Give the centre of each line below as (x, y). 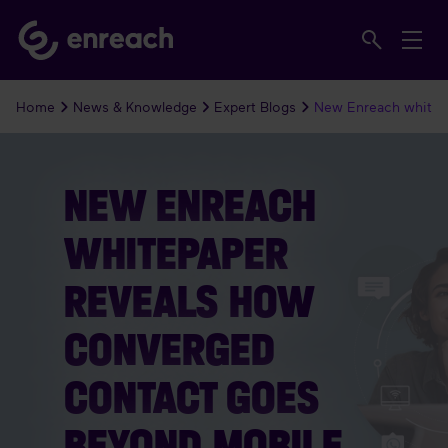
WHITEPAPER (176, 253)
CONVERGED (169, 349)
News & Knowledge (134, 106)
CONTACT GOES (191, 397)
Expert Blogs (255, 106)
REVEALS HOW (188, 301)
